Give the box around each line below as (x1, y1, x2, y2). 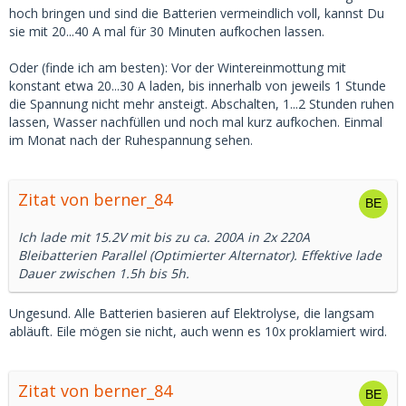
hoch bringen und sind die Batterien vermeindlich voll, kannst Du (9, 5, 384, 23)
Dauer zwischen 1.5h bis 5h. (18, 265, 189, 283)
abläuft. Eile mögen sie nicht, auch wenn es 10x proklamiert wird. (9, 323, 387, 341)
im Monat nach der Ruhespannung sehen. (9, 131, 253, 150)
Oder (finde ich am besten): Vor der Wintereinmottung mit (9, 59, 346, 77)
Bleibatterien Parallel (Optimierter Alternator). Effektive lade (18, 246, 382, 265)
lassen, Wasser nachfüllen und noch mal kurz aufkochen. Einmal (9, 113, 382, 131)
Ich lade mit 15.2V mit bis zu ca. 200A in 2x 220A (18, 228, 310, 246)
